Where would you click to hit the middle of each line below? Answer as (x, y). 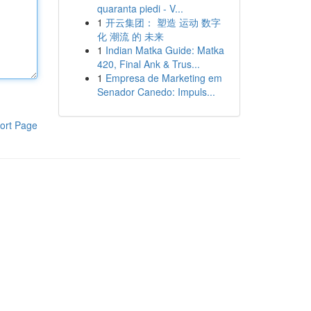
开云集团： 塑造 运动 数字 (163, 22)
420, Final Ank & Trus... (148, 64)
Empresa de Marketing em (163, 78)
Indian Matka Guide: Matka (165, 50)
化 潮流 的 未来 (130, 36)
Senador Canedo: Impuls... (156, 92)
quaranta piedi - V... (140, 8)
